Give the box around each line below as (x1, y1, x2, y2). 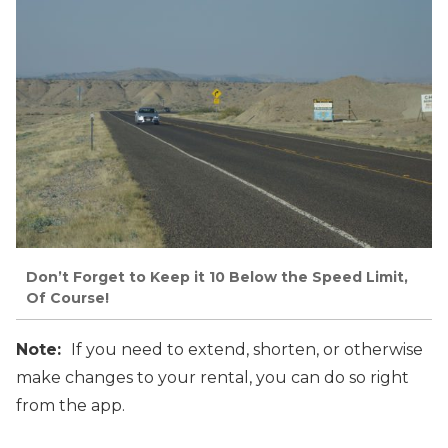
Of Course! (26, 288, 109, 307)
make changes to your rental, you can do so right (16, 368, 409, 387)
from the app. (16, 396, 125, 415)
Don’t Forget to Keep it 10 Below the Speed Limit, (26, 267, 408, 286)
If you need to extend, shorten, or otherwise (71, 340, 423, 359)
